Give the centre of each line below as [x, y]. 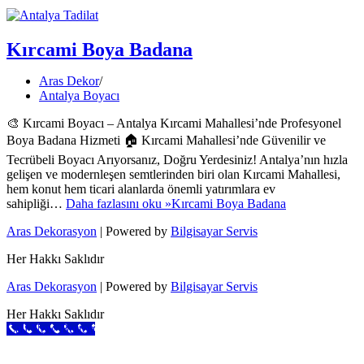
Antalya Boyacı [79, 96]
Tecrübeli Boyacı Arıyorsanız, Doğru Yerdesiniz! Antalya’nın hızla [177, 160]
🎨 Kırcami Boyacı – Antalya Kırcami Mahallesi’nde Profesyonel [174, 123]
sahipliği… [36, 204]
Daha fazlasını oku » [119, 204]
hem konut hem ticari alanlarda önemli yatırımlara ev [141, 189]
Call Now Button [51, 329]
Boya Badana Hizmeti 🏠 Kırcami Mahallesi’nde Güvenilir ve [166, 141]
